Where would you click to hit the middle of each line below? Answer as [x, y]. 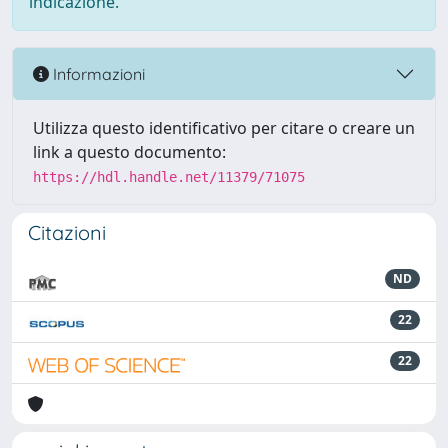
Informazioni [97, 73]
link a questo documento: [129, 152]
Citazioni [67, 232]
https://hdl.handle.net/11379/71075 [169, 177]
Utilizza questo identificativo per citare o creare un [224, 128]
